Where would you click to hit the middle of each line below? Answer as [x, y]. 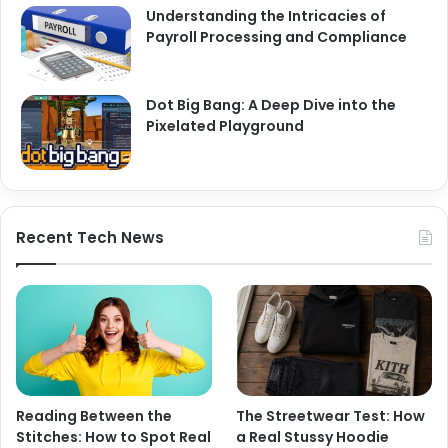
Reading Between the [94, 415]
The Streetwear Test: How [331, 415]
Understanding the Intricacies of [266, 16]
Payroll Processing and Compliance [276, 37]
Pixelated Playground [225, 126]
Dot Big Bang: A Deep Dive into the [271, 105]
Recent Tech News [90, 238]
